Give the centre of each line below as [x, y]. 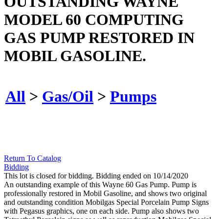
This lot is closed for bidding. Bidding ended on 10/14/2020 [96, 176]
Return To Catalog [33, 158]
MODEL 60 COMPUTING [94, 19]
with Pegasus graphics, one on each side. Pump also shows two [101, 211]
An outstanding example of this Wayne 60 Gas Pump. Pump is [100, 185]
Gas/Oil [68, 96]
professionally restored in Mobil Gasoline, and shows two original [105, 194]
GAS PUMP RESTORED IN [99, 37]
